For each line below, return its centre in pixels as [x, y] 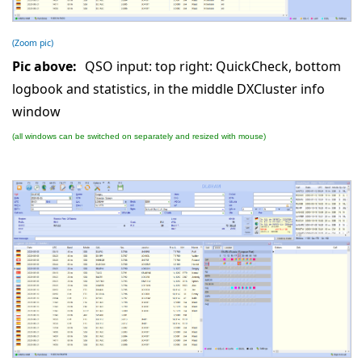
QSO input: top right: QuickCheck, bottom [213, 66]
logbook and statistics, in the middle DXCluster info [168, 88]
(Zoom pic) [33, 42]
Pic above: [44, 66]
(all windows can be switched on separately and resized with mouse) [139, 136]
